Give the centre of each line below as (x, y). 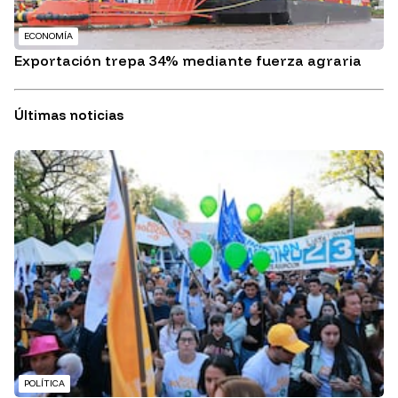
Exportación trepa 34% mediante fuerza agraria (188, 61)
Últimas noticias (69, 115)
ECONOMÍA (48, 36)
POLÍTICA (44, 383)
